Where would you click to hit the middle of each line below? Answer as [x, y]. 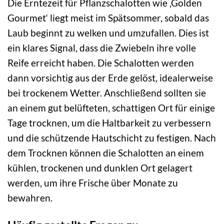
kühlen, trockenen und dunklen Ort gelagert [100, 167]
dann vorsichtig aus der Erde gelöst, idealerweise [110, 77]
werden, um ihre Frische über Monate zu [93, 182]
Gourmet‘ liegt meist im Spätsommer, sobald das [108, 17]
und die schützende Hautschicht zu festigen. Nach [112, 137]
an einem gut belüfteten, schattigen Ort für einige [111, 107]
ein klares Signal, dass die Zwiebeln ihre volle [102, 47]
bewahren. [30, 197]
